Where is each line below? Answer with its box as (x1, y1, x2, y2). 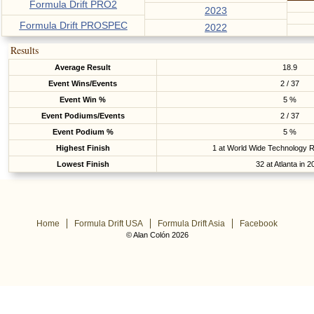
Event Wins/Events (48, 79, 117, 88)
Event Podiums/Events (41, 111, 125, 120)
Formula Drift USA (74, 219, 143, 228)
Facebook (240, 219, 278, 228)
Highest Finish (55, 144, 110, 152)
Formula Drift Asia (158, 219, 225, 228)
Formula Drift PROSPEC (19, 20, 128, 31)
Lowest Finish (56, 160, 109, 168)
